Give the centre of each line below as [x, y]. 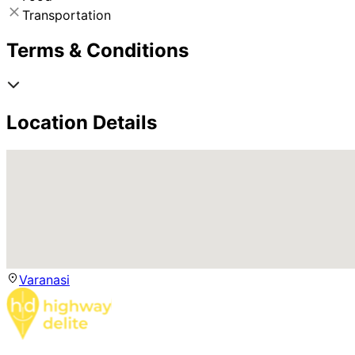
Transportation [67, 15]
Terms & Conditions [97, 50]
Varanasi [44, 279]
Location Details [82, 122]
